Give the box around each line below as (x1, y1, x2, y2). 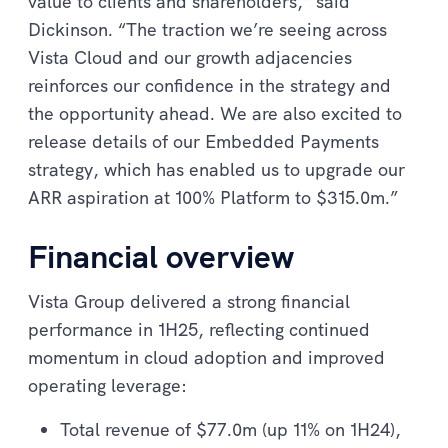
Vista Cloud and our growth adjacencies (28, 45, 352, 69)
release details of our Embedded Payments (28, 129, 379, 153)
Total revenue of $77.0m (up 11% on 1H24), (60, 417, 401, 441)
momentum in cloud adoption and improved (28, 345, 385, 369)
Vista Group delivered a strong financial (28, 289, 350, 313)
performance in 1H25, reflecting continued (28, 317, 370, 341)
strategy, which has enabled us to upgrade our (28, 157, 405, 181)
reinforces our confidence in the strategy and (28, 73, 391, 97)
